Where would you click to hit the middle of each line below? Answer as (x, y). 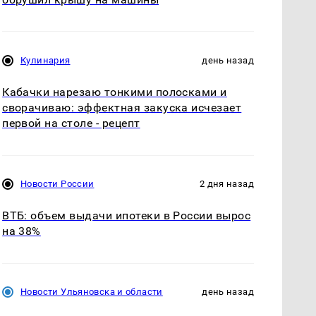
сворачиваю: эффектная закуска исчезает (122, 108)
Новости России (57, 184)
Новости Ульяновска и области (92, 292)
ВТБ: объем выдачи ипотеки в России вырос (127, 216)
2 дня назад (226, 184)
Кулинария (45, 61)
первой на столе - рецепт (71, 123)
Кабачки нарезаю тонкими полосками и (115, 92)
